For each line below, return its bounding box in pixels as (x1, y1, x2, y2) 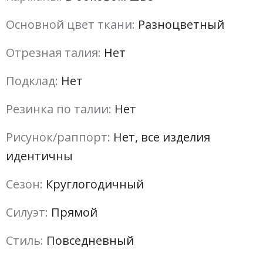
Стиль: (6, 232, 43, 249)
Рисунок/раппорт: (6, 129, 110, 146)
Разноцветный (135, 16, 224, 33)
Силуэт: (6, 204, 48, 221)
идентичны (6, 148, 73, 164)
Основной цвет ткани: (6, 16, 135, 33)
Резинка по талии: (6, 101, 112, 117)
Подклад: (6, 73, 58, 89)
